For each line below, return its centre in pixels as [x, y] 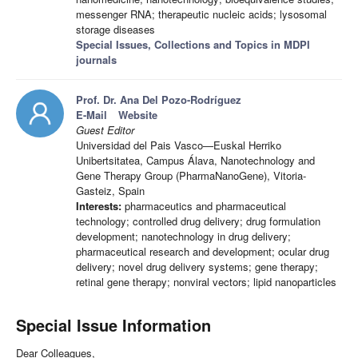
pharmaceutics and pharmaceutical [204, 206]
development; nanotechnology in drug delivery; [183, 237]
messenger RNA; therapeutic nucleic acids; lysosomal [201, 14]
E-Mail [91, 115]
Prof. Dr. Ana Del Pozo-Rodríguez [159, 100]
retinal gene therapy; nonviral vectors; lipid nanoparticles [206, 282]
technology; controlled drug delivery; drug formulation [198, 221]
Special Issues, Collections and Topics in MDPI [193, 45]
